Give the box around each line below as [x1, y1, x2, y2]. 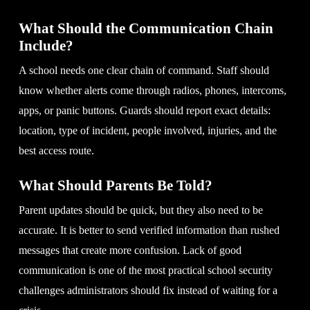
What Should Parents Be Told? [18, 176, 212, 194]
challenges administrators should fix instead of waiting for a [18, 284, 277, 296]
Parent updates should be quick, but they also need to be [18, 203, 263, 216]
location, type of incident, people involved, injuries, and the [18, 124, 277, 136]
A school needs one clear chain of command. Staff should [18, 64, 269, 76]
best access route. [18, 144, 94, 156]
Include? [18, 37, 73, 54]
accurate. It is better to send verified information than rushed [18, 224, 280, 236]
